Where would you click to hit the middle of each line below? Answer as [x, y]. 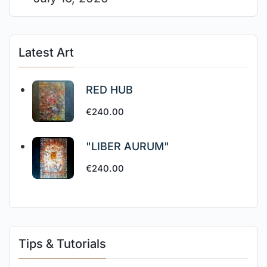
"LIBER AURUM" [128, 146]
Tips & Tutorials [62, 244]
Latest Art [46, 52]
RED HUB [110, 89]
